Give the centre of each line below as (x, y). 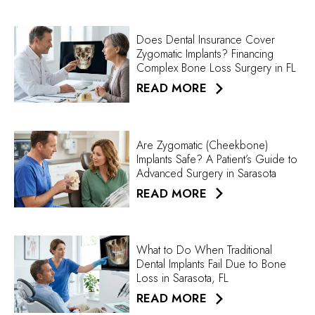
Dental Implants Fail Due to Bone (212, 264)
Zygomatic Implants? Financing (205, 54)
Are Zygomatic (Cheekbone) (202, 145)
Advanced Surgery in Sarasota (207, 173)
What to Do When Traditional (205, 250)
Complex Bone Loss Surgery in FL (217, 68)
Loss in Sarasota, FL (183, 278)
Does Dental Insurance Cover (206, 40)
